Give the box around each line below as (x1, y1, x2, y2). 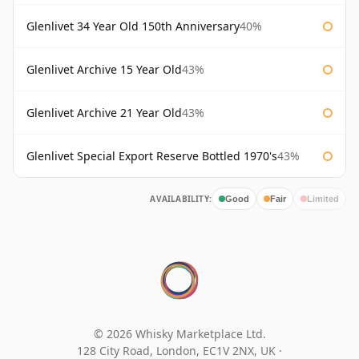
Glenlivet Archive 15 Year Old (26, 62, 182, 78)
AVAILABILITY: (150, 193, 212, 205)
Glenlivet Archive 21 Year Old (26, 105, 182, 121)
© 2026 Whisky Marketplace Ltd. (93, 326, 266, 342)
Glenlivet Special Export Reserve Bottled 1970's (26, 148, 277, 164)
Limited (307, 193, 339, 204)
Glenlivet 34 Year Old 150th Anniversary (26, 18, 240, 34)
